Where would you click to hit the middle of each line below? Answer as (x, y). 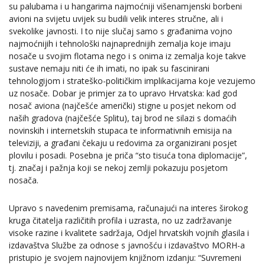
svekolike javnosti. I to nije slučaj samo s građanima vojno (121, 31)
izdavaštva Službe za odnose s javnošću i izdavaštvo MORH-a (127, 245)
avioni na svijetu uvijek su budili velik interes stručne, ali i (116, 19)
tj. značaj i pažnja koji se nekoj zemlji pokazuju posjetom (118, 168)
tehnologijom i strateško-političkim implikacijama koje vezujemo (132, 81)
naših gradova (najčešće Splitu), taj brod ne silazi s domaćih (123, 118)
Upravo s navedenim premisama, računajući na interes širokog (128, 208)
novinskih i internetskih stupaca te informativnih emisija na (120, 131)
